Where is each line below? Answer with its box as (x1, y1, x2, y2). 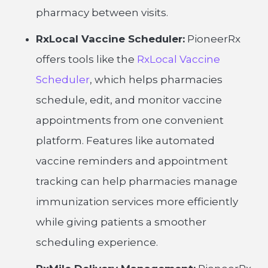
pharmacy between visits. (36, 7, 168, 19)
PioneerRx (185, 33, 240, 45)
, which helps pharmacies (90, 74, 223, 86)
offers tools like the (36, 53, 137, 65)
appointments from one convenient (36, 114, 224, 126)
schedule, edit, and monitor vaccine (36, 94, 222, 106)
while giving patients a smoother (36, 216, 206, 228)
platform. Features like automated (36, 135, 215, 147)
